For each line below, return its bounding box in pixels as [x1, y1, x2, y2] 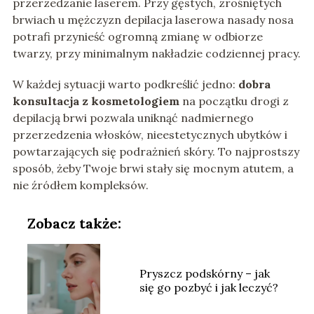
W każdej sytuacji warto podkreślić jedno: [12, 77, 238, 92]
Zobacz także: [27, 214, 121, 233]
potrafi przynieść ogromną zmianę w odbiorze [12, 29, 263, 44]
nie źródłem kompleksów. [12, 178, 149, 193]
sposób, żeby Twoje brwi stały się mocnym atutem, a [12, 161, 294, 176]
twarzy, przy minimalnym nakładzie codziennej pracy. [12, 46, 301, 61]
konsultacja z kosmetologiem [12, 94, 179, 109]
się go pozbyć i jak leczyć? [139, 280, 278, 295]
